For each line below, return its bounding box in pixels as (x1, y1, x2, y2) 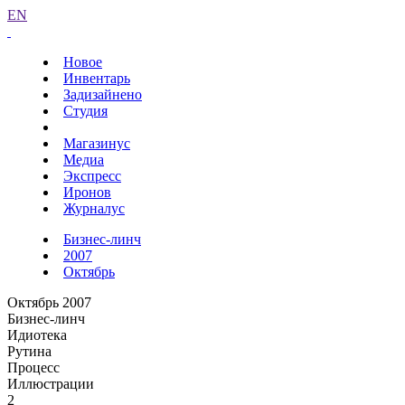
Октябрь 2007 (7, 295, 91, 310)
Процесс (7, 360, 60, 375)
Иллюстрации (7, 376, 94, 391)
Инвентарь (63, 71, 130, 86)
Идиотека (7, 327, 67, 343)
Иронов (63, 184, 111, 200)
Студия (63, 103, 108, 118)
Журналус (63, 201, 125, 216)
